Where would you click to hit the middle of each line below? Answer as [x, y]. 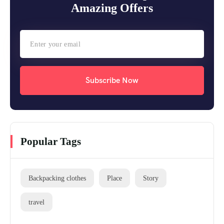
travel [36, 202]
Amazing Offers [112, 8]
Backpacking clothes [57, 178]
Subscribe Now [112, 80]
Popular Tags [51, 142]
